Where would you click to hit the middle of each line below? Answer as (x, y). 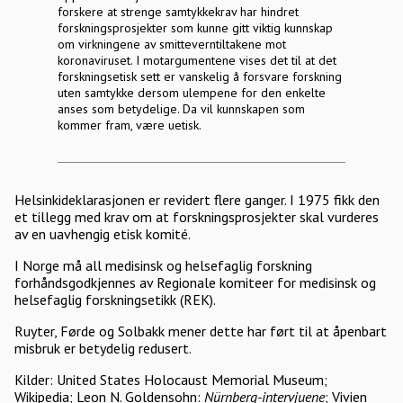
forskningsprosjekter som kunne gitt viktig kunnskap (195, 28)
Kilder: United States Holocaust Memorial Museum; (171, 380)
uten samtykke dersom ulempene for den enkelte (192, 93)
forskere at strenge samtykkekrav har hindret (178, 12)
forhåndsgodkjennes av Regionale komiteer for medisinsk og (195, 282)
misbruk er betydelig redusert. (106, 348)
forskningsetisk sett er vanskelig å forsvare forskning (200, 76)
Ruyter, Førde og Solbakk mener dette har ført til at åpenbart (201, 331)
